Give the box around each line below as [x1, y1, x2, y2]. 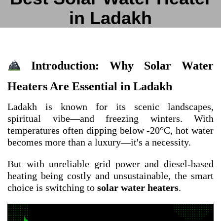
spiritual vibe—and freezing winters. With [7, 113, 214, 124]
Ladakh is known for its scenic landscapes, [7, 101, 214, 112]
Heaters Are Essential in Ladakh [7, 80, 172, 93]
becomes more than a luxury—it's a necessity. [7, 137, 191, 147]
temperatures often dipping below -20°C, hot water [7, 125, 214, 136]
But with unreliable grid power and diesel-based [7, 158, 214, 169]
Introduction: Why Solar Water [21, 59, 214, 72]
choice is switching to [7, 182, 97, 193]
